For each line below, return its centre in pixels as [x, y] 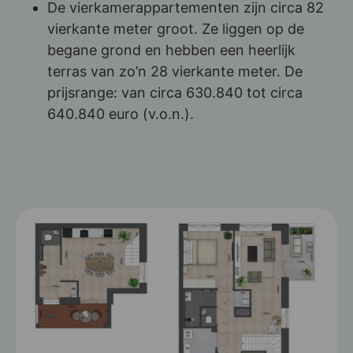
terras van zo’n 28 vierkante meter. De [175, 72]
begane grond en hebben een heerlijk [171, 50]
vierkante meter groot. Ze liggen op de [176, 29]
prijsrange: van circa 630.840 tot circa [175, 93]
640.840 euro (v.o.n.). [121, 114]
